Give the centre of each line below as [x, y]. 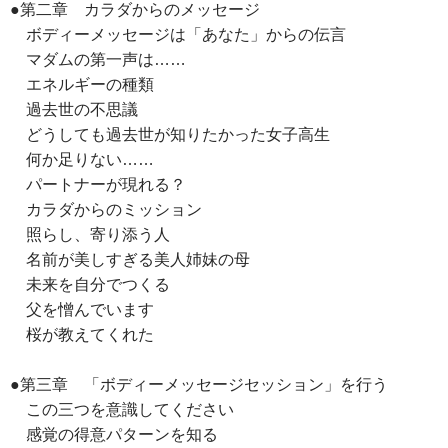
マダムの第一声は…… [98, 60]
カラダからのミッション [106, 210]
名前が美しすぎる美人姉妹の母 [130, 260]
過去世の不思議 [74, 110]
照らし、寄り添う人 [90, 235]
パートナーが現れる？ [98, 185]
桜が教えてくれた [82, 335]
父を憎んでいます [82, 310]
